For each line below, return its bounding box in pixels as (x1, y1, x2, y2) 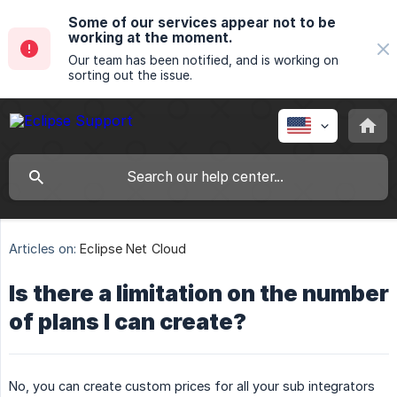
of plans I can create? (9, 308, 246, 336)
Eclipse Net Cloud (80, 241, 187, 257)
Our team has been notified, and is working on (68, 52, 339, 67)
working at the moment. (68, 29, 233, 46)
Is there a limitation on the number (9, 280, 389, 307)
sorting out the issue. (68, 67, 192, 82)
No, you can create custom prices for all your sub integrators (9, 378, 375, 394)
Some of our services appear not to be (68, 14, 336, 31)
